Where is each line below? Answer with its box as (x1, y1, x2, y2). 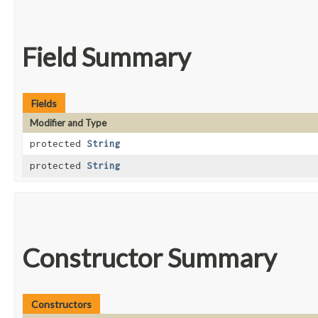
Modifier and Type (30, 117, 106, 129)
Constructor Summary (22, 242, 277, 274)
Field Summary (22, 41, 191, 73)
